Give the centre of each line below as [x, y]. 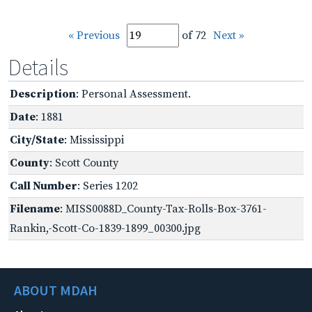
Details [38, 67]
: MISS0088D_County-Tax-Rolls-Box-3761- [163, 209]
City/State [37, 140]
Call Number [44, 186]
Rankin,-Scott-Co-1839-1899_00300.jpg [105, 228]
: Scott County [84, 163]
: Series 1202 [108, 186]
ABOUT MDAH [56, 290]
